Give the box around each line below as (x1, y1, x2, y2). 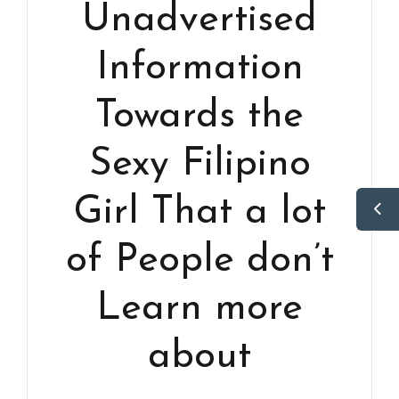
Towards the (95, 96, 304, 136)
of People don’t (65, 240, 334, 281)
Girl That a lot (73, 192, 326, 232)
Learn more (96, 289, 303, 329)
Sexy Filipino (88, 144, 311, 184)
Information (95, 48, 304, 88)
